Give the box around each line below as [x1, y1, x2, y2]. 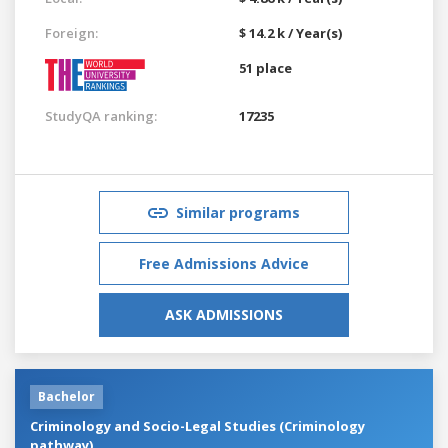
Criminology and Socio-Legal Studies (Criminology [30, 416, 365, 435]
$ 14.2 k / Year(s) [239, 23, 342, 42]
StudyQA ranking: [45, 106, 157, 125]
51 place [239, 58, 292, 77]
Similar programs [176, 202, 300, 222]
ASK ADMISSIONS [165, 304, 283, 324]
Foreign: [45, 23, 98, 42]
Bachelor [38, 387, 95, 405]
